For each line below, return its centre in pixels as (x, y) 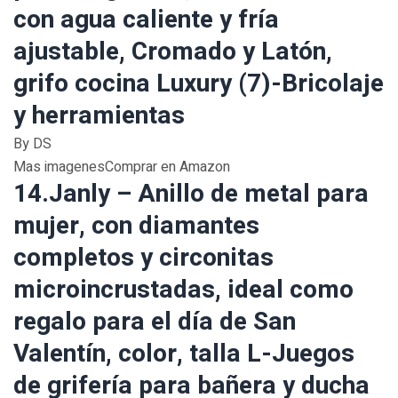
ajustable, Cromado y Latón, (173, 52)
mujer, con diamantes (136, 226)
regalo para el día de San (155, 322)
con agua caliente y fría (146, 20)
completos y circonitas (143, 258)
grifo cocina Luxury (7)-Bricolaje (199, 84)
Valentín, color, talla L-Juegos (184, 354)
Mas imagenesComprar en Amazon (122, 167)
